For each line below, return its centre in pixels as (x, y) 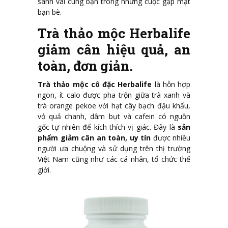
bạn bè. (50, 12)
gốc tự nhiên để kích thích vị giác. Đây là (108, 127)
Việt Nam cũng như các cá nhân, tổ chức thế (114, 159)
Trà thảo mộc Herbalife (114, 33)
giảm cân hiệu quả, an (114, 49)
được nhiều (170, 137)
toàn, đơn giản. (85, 65)
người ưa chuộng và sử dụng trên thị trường (114, 148)
